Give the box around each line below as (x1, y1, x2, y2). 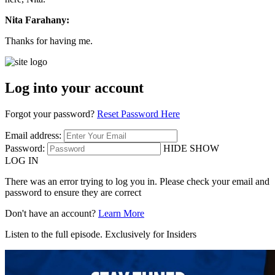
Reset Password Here (97, 108, 180, 119)
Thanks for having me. (5, 36, 93, 47)
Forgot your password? (5, 108, 97, 119)
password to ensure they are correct (5, 187, 141, 198)
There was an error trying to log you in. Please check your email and (5, 176, 269, 187)
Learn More (98, 207, 144, 219)
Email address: (5, 130, 61, 141)
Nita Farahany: (5, 15, 69, 26)
